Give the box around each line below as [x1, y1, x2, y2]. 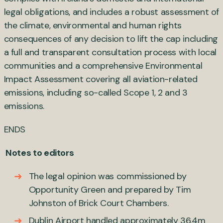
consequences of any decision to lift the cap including [3, 32, 219, 45]
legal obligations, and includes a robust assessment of [3, 5, 220, 18]
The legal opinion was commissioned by [28, 170, 187, 182]
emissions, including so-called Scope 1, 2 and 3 [3, 86, 188, 99]
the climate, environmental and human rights [3, 19, 182, 31]
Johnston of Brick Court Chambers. [28, 197, 169, 209]
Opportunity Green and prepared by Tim [28, 183, 191, 196]
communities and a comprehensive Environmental [3, 59, 203, 72]
